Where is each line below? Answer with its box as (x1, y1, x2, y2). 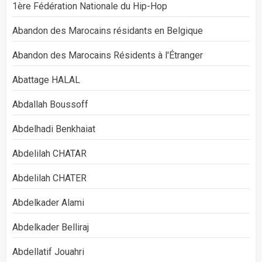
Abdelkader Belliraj (12, 221, 89, 233)
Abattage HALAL (12, 74, 80, 85)
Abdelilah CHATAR (12, 147, 87, 159)
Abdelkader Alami (12, 196, 84, 208)
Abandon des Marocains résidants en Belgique (12, 25, 203, 36)
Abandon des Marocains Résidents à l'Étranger (12, 49, 203, 61)
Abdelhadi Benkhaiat (12, 123, 95, 135)
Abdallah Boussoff (12, 98, 88, 110)
